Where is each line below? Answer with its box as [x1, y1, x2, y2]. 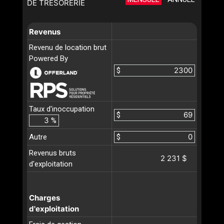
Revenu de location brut [29, 43, 106, 52]
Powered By [29, 54, 68, 63]
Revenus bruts [29, 148, 76, 158]
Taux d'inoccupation [29, 104, 94, 114]
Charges [29, 193, 60, 203]
